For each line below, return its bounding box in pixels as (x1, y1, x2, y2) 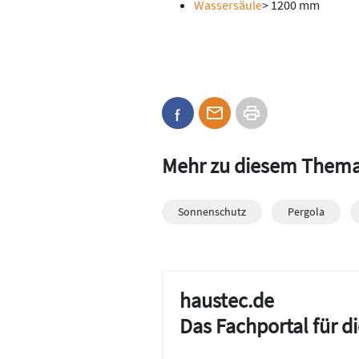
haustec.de (179, 287, 274, 314)
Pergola (288, 204, 325, 220)
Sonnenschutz (178, 204, 246, 220)
